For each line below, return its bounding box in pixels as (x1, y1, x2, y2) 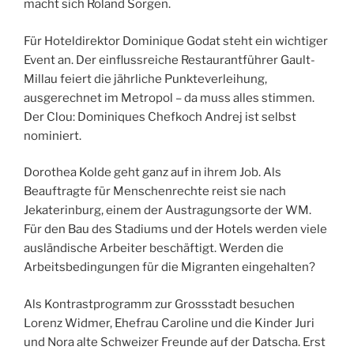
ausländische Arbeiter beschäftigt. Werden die (24, 241, 284, 256)
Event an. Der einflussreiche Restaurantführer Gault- (24, 52, 315, 67)
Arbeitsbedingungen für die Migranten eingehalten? (24, 260, 315, 275)
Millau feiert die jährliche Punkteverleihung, (24, 71, 267, 86)
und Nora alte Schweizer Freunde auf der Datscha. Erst (24, 334, 326, 349)
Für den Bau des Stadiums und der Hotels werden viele (24, 222, 327, 237)
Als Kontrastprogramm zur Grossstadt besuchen (24, 296, 295, 311)
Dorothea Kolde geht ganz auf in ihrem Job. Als (24, 165, 281, 180)
